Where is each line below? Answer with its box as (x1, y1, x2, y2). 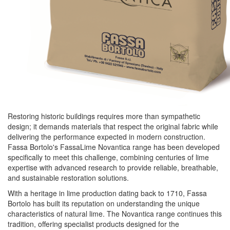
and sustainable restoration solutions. (8, 172, 129, 183)
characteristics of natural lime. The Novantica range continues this (8, 208, 222, 219)
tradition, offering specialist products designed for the (8, 219, 179, 229)
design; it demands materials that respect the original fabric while (8, 121, 218, 131)
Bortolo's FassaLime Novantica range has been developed (28, 142, 220, 152)
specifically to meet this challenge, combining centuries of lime (8, 152, 209, 162)
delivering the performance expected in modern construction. (8, 131, 205, 142)
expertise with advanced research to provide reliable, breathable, (8, 162, 218, 172)
